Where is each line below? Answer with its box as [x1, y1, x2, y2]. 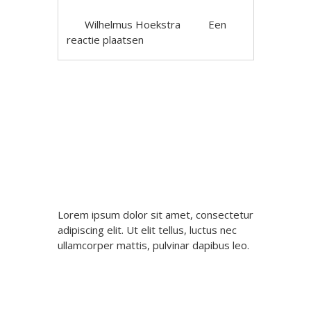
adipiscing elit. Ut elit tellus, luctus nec [58, 223, 237, 237]
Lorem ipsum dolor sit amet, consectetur [58, 208, 253, 222]
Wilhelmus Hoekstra [85, 17, 181, 31]
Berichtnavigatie [51, 90, 192, 115]
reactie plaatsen [67, 33, 144, 47]
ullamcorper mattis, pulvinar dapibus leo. [58, 238, 249, 253]
